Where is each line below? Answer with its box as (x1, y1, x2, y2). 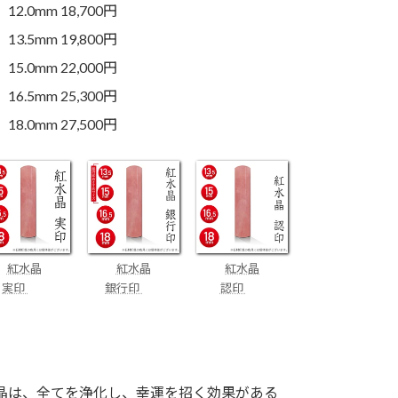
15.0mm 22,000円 (8, 58, 118, 76)
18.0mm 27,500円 (8, 115, 118, 132)
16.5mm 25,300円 (8, 86, 118, 104)
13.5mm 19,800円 (8, 29, 118, 47)
